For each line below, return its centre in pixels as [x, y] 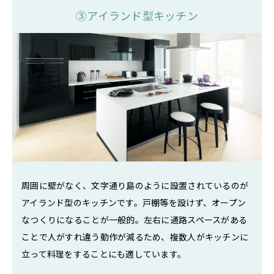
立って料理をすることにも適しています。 [104, 254]
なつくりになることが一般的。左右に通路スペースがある [135, 219]
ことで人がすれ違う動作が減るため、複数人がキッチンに [135, 236]
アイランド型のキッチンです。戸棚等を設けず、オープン [134, 202]
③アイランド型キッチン [137, 15]
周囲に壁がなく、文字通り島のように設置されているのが [135, 185]
